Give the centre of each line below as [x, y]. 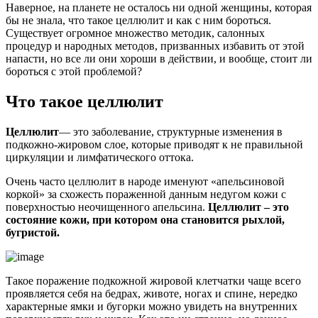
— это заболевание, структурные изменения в [171, 131]
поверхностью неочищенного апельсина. [107, 207]
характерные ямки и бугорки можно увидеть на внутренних [152, 306]
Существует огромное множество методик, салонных [135, 33]
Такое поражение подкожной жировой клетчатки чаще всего [153, 280]
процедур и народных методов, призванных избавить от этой [155, 45]
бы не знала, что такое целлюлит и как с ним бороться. [138, 20]
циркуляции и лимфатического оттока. [100, 157]
